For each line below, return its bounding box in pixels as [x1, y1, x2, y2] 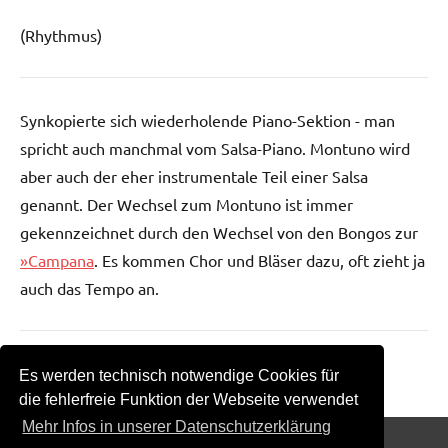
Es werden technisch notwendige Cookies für [19, 366, 340, 384]
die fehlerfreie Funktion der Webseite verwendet [19, 390, 359, 408]
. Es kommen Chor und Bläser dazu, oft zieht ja [94, 249, 425, 270]
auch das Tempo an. [20, 277, 159, 298]
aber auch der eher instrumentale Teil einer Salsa [20, 165, 368, 186]
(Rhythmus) [20, 24, 102, 45]
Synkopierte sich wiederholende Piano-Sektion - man [20, 109, 395, 130]
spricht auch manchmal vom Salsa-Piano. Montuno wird [20, 137, 410, 158]
